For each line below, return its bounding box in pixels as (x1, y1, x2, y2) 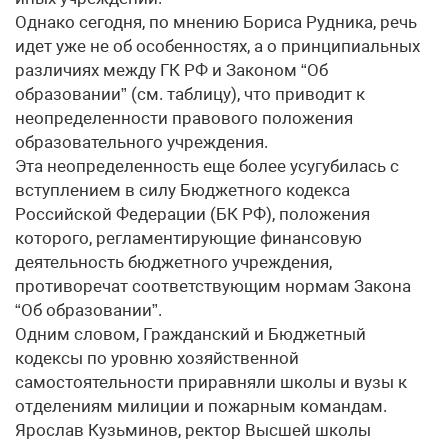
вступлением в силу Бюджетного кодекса (15, 180, 350, 200)
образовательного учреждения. (15, 132, 268, 152)
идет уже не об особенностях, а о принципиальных (15, 36, 420, 56)
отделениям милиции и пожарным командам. (15, 396, 387, 416)
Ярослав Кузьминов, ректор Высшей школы (15, 420, 371, 440)
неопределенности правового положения (15, 108, 353, 128)
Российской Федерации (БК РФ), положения (15, 204, 370, 224)
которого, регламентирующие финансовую (15, 228, 362, 248)
